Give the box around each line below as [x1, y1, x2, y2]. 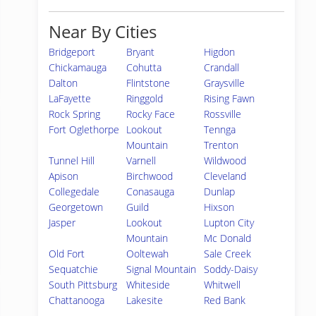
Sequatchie [49, 262, 98, 276]
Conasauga [126, 185, 175, 198]
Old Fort [49, 247, 85, 260]
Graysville [204, 76, 245, 90]
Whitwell [204, 278, 241, 291]
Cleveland [204, 169, 247, 183]
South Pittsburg [49, 278, 117, 291]
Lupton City [204, 216, 255, 229]
